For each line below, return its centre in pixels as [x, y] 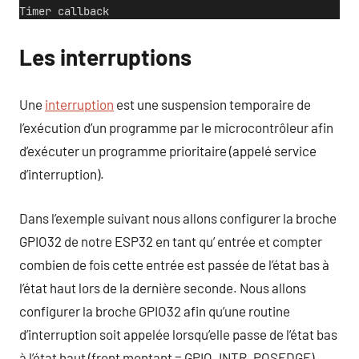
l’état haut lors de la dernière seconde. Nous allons [163, 287]
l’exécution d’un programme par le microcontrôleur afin [176, 128]
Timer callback [64, 11]
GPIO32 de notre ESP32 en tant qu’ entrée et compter [171, 241]
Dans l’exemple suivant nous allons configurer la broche [178, 218]
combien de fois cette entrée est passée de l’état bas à [174, 264]
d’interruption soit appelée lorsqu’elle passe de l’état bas [178, 334]
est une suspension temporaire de [212, 105]
